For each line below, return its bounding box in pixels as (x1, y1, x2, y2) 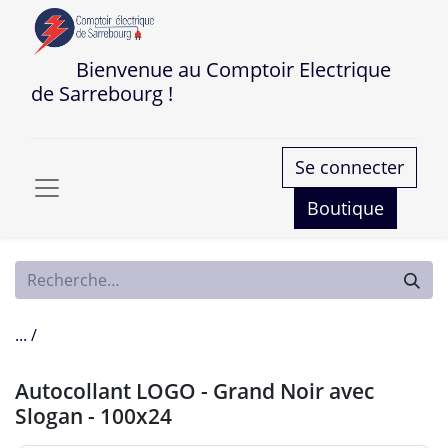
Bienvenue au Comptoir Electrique (31, 56, 391, 83)
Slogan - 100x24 (15, 402, 172, 430)
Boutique (307, 196, 384, 220)
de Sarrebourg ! (31, 80, 173, 107)
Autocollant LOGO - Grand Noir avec (15, 377, 374, 405)
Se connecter (295, 155, 404, 179)
